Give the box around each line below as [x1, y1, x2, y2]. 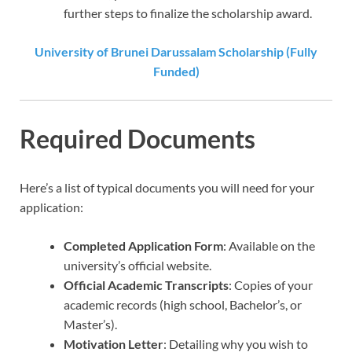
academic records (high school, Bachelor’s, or [64, 297, 302, 313]
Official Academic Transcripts [64, 277, 229, 293]
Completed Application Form [64, 238, 223, 254]
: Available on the [223, 238, 315, 254]
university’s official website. [64, 258, 211, 273]
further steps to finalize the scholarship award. [64, 5, 312, 20]
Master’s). [64, 317, 117, 332]
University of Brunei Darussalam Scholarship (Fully [35, 43, 317, 59]
